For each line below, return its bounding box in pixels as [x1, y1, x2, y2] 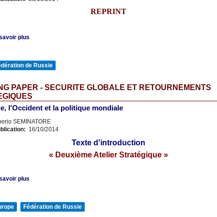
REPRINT [91, 7, 126, 16]
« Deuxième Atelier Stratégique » [49, 151, 168, 159]
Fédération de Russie [23, 203, 82, 210]
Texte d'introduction [72, 139, 145, 147]
